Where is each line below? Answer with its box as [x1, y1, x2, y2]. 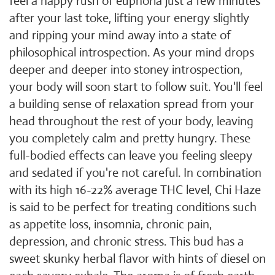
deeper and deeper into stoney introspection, [9, 62, 242, 77]
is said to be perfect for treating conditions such [9, 199, 257, 215]
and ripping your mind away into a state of [9, 28, 231, 43]
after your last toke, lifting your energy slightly [9, 10, 249, 26]
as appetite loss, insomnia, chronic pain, [9, 217, 212, 232]
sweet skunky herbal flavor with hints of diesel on [9, 251, 266, 266]
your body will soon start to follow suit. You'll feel [9, 79, 263, 95]
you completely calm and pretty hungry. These [9, 131, 250, 146]
